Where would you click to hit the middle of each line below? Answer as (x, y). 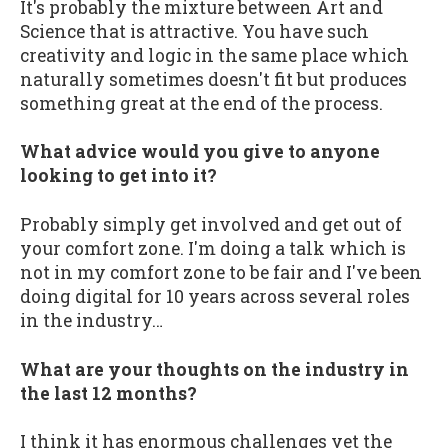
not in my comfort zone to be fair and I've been (221, 272)
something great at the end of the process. (201, 103)
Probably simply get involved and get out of (211, 224)
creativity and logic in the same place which (214, 55)
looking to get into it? (118, 176)
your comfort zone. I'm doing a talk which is (213, 248)
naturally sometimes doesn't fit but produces (213, 79)
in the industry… (91, 320)
